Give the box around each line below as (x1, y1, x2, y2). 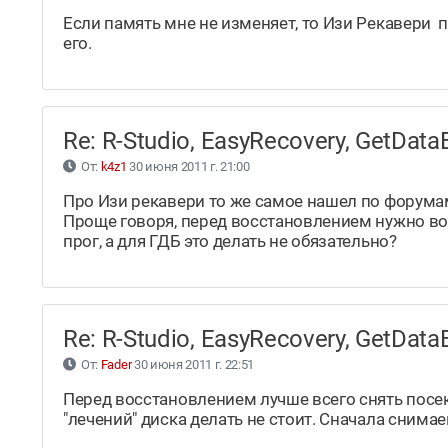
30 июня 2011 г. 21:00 (126, 159, 250, 175)
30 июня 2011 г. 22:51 (131, 357, 255, 373)
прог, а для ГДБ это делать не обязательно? (63, 231, 397, 252)
